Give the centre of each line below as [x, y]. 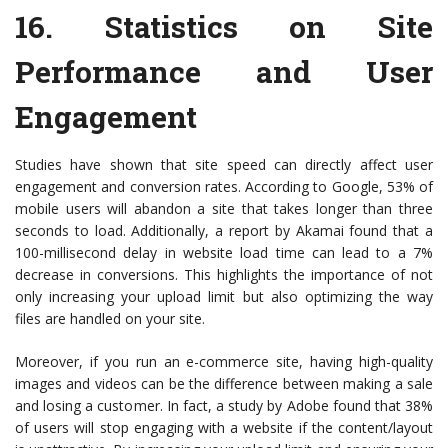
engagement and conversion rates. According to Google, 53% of [224, 187]
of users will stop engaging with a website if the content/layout [224, 428]
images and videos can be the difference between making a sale [224, 384]
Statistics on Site [269, 27]
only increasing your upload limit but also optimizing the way [224, 297]
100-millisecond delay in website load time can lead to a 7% [224, 253]
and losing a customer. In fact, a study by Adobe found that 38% [224, 406]
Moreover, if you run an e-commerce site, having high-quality [224, 362]
